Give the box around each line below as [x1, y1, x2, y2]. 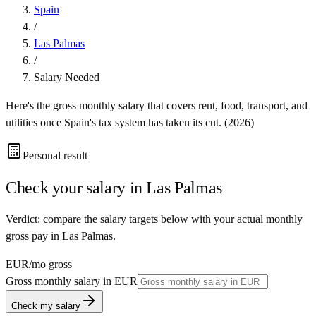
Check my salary [11, 300, 80, 311]
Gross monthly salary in [6, 274, 114, 287]
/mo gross [29, 257, 72, 270]
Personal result [23, 149, 87, 162]
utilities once [6, 116, 64, 128]
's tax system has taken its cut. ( [90, 116, 228, 128]
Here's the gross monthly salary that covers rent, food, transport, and [6, 99, 308, 111]
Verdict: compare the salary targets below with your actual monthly [6, 212, 303, 225]
